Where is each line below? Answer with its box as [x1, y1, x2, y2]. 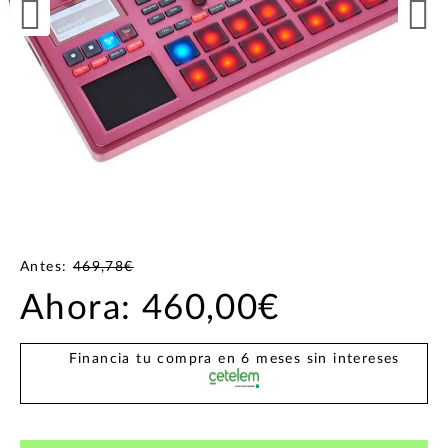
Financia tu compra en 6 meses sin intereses [68, 351, 400, 366]
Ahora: [20, 291, 132, 327]
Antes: [20, 260, 73, 275]
